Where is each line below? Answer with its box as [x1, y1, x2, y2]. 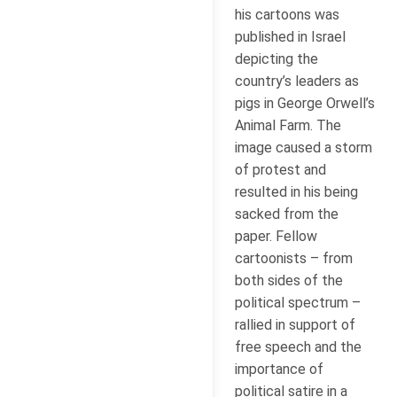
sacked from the [235, 205, 339, 222]
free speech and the [235, 338, 362, 355]
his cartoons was [235, 5, 339, 23]
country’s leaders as [235, 72, 359, 90]
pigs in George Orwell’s [235, 94, 375, 112]
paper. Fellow [235, 227, 317, 245]
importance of [235, 360, 323, 378]
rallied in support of [235, 315, 355, 333]
